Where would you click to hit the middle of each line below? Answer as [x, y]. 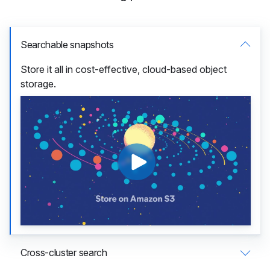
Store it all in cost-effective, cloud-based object [124, 69]
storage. [38, 84]
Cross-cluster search [64, 252]
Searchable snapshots [67, 45]
